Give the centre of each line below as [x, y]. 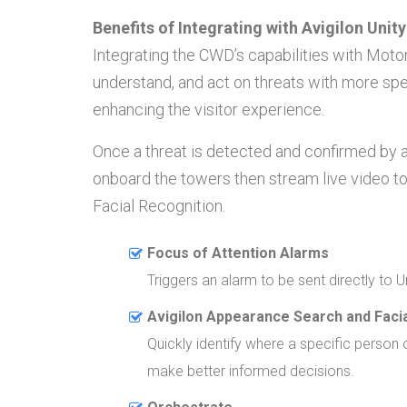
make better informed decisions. [251, 371]
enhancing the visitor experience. [208, 109]
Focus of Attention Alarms [238, 253]
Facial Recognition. [159, 205]
